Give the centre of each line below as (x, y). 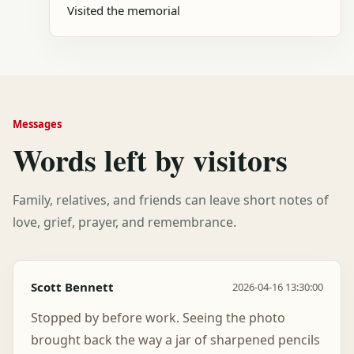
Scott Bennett (72, 286)
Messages (37, 124)
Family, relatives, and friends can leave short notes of (171, 200)
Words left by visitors (150, 160)
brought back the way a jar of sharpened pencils (175, 339)
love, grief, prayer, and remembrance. (124, 222)
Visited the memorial (124, 10)
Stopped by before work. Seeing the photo (158, 317)
